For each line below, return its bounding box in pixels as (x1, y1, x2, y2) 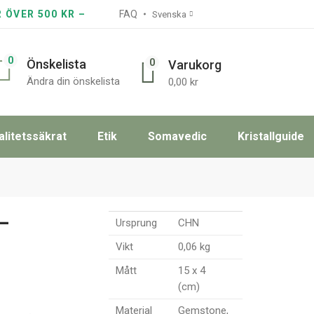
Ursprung (116, 217, 157, 229)
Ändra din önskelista (27, 74, 120, 88)
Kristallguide (238, 130, 304, 143)
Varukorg (168, 57, 221, 72)
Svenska (151, 8, 186, 20)
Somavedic (148, 130, 207, 143)
